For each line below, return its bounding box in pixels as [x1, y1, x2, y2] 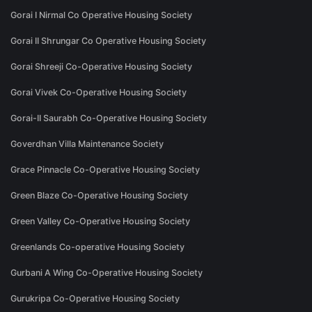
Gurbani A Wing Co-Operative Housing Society [10, 267, 203, 279]
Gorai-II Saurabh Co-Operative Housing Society [10, 113, 207, 124]
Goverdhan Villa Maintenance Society [10, 139, 164, 150]
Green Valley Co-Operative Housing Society [10, 216, 190, 227]
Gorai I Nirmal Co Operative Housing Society [10, 10, 192, 21]
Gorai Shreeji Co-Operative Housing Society [10, 61, 192, 72]
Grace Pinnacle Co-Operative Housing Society [10, 164, 200, 175]
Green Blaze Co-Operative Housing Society [10, 190, 188, 201]
